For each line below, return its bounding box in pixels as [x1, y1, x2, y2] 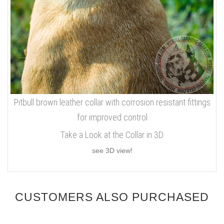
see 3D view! [91, 146, 132, 155]
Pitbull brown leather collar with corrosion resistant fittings [13, 97, 210, 108]
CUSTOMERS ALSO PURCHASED [15, 190, 209, 203]
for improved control [76, 112, 147, 123]
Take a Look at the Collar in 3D [60, 129, 163, 140]
